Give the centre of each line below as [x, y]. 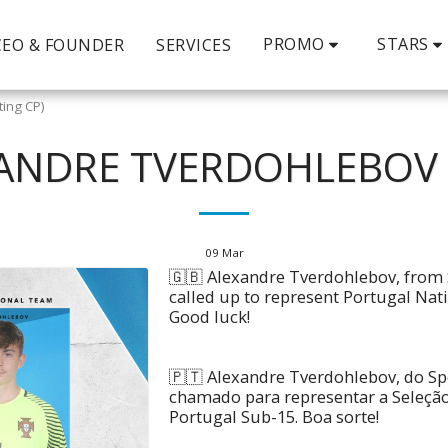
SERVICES [193, 44]
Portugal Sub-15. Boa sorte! [273, 416]
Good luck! [209, 316]
